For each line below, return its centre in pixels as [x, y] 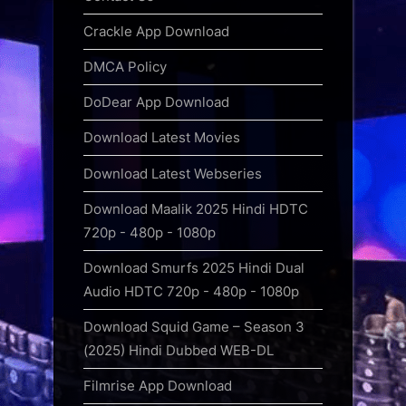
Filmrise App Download [158, 386]
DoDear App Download [156, 102]
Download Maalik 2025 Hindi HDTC [196, 208]
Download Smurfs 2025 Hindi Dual [194, 267]
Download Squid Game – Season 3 [194, 327]
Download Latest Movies [162, 138]
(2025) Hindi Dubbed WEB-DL [179, 350]
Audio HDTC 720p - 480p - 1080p [191, 291]
